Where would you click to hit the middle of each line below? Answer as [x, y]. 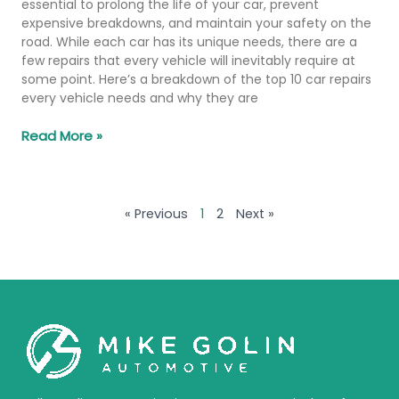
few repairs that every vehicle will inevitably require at [188, 60]
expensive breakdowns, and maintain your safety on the [196, 23]
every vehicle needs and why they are [140, 98]
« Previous [156, 213]
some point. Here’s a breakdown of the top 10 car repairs [196, 79]
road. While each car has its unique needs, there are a [189, 41]
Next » [255, 213]
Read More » [62, 135]
